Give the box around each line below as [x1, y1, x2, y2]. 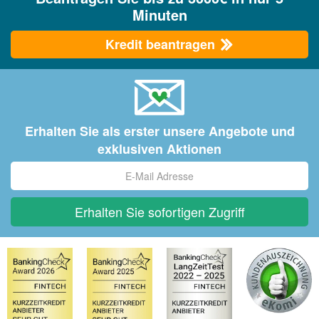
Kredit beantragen [105, 35, 219, 54]
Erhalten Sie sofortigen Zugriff [74, 202, 245, 221]
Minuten [132, 4, 187, 25]
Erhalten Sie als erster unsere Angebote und [24, 121, 295, 140]
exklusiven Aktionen [98, 139, 221, 158]
